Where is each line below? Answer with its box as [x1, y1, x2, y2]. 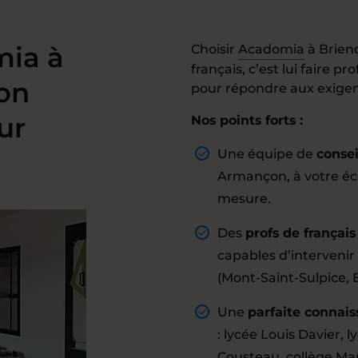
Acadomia [238, 42, 304, 57]
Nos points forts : [191, 113, 303, 128]
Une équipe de [217, 146, 316, 161]
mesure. [217, 191, 271, 206]
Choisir [191, 42, 238, 57]
